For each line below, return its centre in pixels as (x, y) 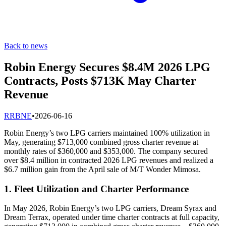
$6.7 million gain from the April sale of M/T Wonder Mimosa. (102, 169)
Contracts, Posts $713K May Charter (100, 80)
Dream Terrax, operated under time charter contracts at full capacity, (112, 217)
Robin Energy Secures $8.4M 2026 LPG (107, 67)
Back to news (26, 46)
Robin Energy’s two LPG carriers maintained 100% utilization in (107, 133)
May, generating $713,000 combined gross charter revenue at (101, 142)
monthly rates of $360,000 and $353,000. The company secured (106, 151)
